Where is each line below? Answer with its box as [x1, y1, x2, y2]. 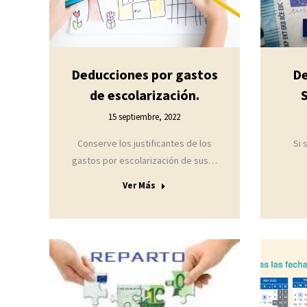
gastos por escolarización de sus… [71, 154, 217, 167]
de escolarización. [89, 86, 199, 104]
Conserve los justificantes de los [77, 137, 212, 150]
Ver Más [123, 180, 156, 192]
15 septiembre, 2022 [108, 111, 181, 123]
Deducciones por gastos [71, 66, 218, 84]
